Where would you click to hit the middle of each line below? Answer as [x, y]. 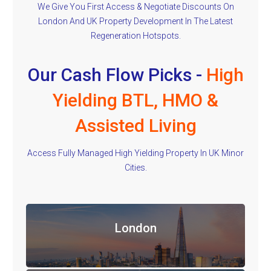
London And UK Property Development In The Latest [135, 21]
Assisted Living [135, 126]
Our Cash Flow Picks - [115, 75]
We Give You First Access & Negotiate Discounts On [135, 7]
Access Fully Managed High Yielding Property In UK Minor [135, 153]
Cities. [135, 168]
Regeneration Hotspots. [135, 36]
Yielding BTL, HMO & [135, 100]
